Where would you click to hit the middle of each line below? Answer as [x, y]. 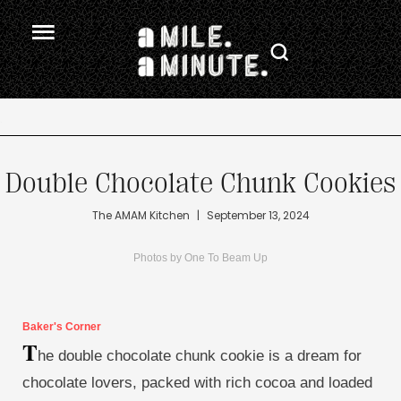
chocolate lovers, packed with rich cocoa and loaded [197, 383]
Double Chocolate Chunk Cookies [200, 183]
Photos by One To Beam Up [200, 258]
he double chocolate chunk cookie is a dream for [200, 356]
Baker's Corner [62, 327]
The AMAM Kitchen [141, 215]
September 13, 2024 [258, 215]
